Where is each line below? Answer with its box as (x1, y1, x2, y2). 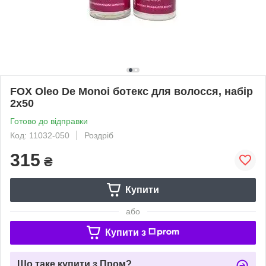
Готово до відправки (10, 116, 88, 126)
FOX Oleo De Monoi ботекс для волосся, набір (10, 85, 253, 97)
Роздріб (84, 130, 113, 140)
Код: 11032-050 (10, 130, 69, 140)
